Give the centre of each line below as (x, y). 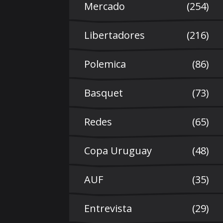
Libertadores (114, 35)
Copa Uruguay (118, 150)
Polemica (105, 64)
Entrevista (108, 208)
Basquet (104, 93)
